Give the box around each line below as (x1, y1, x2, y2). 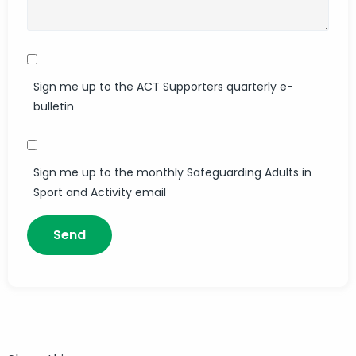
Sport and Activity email (33, 184, 166, 200)
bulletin (33, 98, 74, 114)
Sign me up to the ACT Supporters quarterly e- (33, 78, 293, 95)
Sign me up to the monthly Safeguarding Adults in (33, 164, 311, 180)
